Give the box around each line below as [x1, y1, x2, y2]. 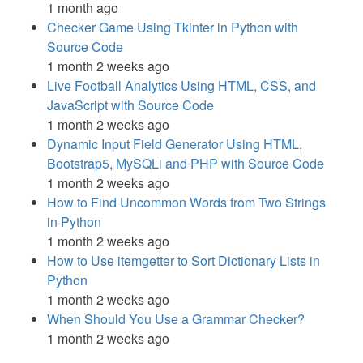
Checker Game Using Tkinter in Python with [47, 17, 298, 36]
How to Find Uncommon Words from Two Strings [47, 192, 326, 211]
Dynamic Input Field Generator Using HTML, [47, 134, 302, 153]
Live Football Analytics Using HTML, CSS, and [47, 75, 316, 95]
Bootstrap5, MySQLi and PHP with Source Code [47, 153, 324, 173]
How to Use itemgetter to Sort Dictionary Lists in [47, 250, 320, 270]
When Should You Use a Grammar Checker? [47, 309, 305, 328]
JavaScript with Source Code [47, 95, 214, 114]
